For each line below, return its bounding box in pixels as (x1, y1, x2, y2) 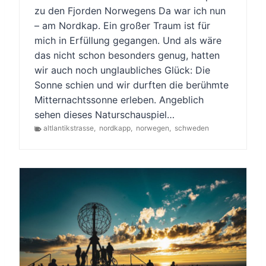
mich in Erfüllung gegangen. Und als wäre (34, 34, 221, 47)
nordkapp (99, 123, 131, 133)
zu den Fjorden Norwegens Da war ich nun (34, 5, 226, 17)
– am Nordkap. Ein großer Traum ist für (34, 20, 210, 32)
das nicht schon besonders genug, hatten (34, 49, 220, 62)
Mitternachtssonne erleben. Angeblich (34, 94, 204, 106)
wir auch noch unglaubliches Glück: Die (34, 64, 210, 77)
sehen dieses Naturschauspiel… (34, 109, 175, 121)
